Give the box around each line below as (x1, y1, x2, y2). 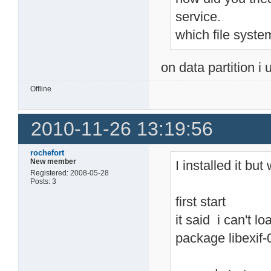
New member (30, 157, 77, 166)
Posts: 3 (30, 177, 57, 186)
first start (175, 194, 226, 210)
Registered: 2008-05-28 (30, 169, 109, 178)
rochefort (30, 148, 65, 158)
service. (175, 9, 221, 25)
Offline (30, 85, 52, 94)
